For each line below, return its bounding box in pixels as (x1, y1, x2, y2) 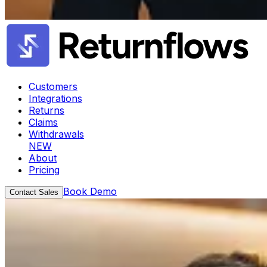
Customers (29, 80, 77, 93)
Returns (29, 104, 64, 117)
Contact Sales (10, 188, 58, 197)
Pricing (29, 164, 60, 176)
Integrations (29, 92, 82, 105)
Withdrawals (29, 128, 84, 141)
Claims (29, 116, 58, 129)
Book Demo (63, 185, 117, 198)
